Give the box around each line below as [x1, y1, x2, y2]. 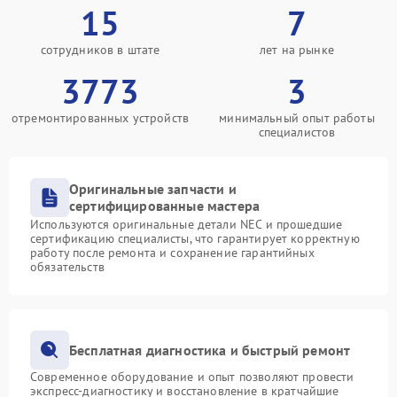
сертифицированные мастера [69, 197, 261, 214]
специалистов [258, 124, 336, 140]
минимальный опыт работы [219, 110, 375, 126]
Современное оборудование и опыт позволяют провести [30, 369, 354, 385]
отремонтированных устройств [11, 110, 190, 126]
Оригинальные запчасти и [69, 180, 237, 198]
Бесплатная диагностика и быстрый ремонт [69, 340, 351, 359]
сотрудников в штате [40, 42, 160, 58]
